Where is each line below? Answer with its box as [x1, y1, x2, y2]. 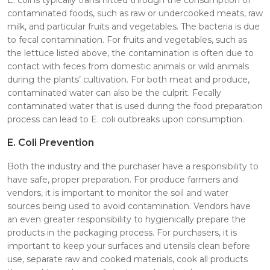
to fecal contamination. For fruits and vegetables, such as [7, 34, 247, 45]
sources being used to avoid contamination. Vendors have [7, 200, 251, 212]
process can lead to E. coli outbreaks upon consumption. [7, 113, 244, 125]
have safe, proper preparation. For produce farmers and [7, 174, 238, 185]
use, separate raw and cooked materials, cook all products [7, 253, 248, 265]
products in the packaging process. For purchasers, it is [7, 227, 237, 238]
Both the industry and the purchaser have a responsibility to [7, 160, 259, 172]
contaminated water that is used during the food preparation [7, 100, 263, 111]
